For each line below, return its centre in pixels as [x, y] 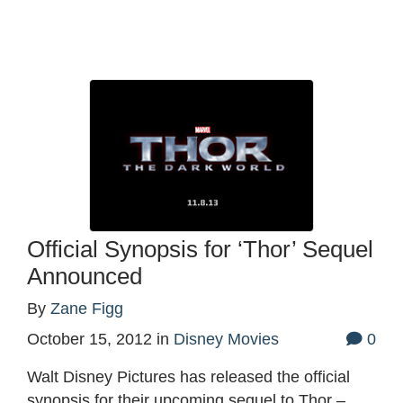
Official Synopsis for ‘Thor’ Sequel [200, 250]
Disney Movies [226, 340]
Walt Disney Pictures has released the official [188, 377]
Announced [85, 277]
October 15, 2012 [90, 340]
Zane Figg [87, 309]
